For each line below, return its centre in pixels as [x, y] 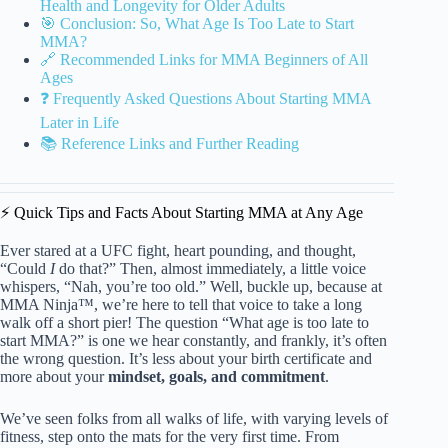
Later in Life [79, 122]
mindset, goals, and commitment [216, 377]
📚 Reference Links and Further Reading [169, 143]
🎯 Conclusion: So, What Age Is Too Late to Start [197, 23]
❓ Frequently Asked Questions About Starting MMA [205, 98]
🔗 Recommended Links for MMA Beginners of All [204, 59]
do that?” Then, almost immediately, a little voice [210, 269]
